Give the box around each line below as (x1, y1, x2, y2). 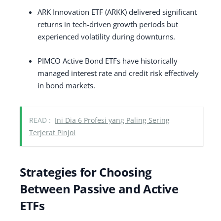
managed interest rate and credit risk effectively (37, 68, 199, 78)
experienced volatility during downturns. (37, 31, 175, 41)
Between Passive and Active (20, 180, 179, 197)
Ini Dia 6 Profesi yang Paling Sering (55, 115, 170, 125)
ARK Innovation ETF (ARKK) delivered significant (37, 6, 197, 17)
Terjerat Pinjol (29, 127, 75, 137)
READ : (29, 115, 51, 125)
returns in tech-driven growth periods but (37, 19, 178, 29)
